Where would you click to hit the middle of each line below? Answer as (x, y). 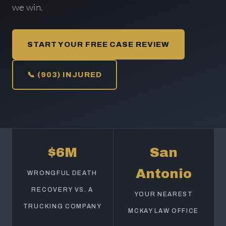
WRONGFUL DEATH (63, 173)
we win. (27, 7)
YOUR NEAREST (163, 194)
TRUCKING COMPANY (62, 206)
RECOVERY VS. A (63, 190)
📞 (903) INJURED (65, 75)
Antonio (163, 174)
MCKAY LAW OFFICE (164, 211)
